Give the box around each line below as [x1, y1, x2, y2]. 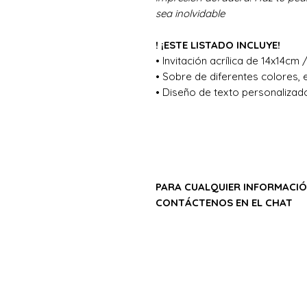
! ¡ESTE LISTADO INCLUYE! [156, 38, 280, 51]
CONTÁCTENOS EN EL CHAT [156, 195, 293, 209]
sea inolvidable [156, 6, 225, 20]
